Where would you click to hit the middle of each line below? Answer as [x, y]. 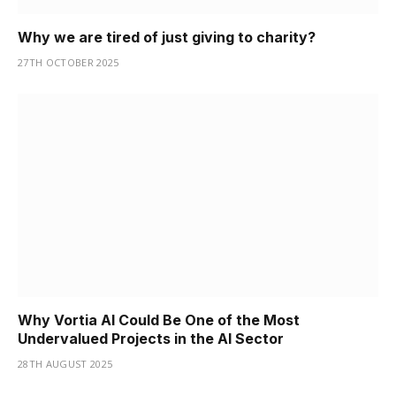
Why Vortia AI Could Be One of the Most [159, 320]
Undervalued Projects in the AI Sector [151, 338]
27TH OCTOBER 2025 [69, 62]
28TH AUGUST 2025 [65, 363]
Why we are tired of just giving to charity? [167, 37]
